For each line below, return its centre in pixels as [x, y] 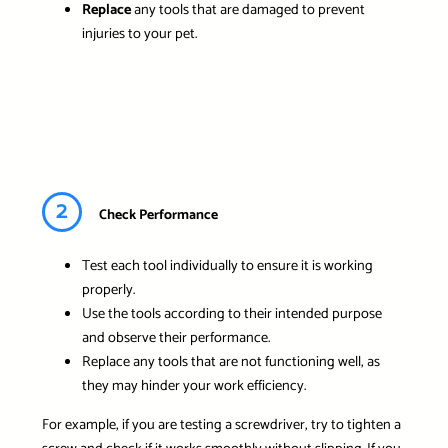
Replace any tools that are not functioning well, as [230, 362]
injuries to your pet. [139, 34]
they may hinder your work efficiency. [193, 386]
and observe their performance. [175, 338]
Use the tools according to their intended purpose [231, 314]
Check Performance [158, 215]
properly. [108, 290]
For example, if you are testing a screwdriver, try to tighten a [221, 424]
